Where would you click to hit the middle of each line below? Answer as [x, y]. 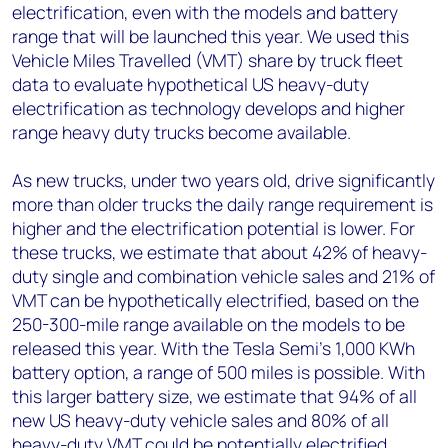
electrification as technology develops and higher [208, 108]
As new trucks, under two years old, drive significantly [223, 180]
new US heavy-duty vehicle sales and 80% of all [200, 420]
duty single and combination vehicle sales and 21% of [223, 276]
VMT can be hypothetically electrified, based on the [215, 300]
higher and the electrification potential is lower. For [213, 228]
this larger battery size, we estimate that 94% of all [214, 396]
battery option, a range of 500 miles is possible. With [218, 372]
